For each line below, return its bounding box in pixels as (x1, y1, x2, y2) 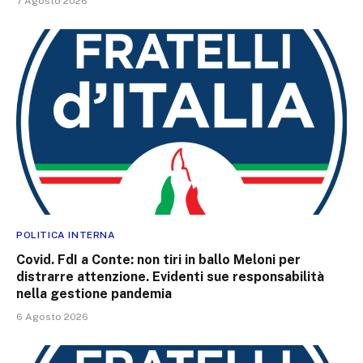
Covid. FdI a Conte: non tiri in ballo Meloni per (16, 252, 301, 268)
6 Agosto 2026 (16, 311, 88, 323)
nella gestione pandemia (16, 286, 172, 302)
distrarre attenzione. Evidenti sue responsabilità (16, 269, 324, 285)
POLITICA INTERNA (16, 229, 116, 241)
